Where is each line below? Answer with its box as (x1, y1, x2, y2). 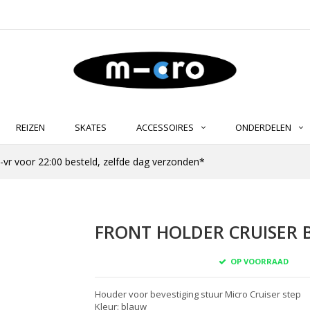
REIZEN (16, 121, 45, 134)
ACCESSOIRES (136, 121, 194, 134)
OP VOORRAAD (228, 255, 289, 266)
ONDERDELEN (235, 121, 291, 134)
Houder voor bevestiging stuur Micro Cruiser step (94, 287, 301, 300)
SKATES (75, 121, 107, 134)
